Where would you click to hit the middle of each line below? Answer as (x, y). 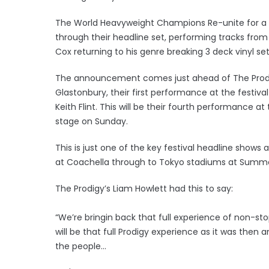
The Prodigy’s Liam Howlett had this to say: (144, 188)
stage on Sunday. (94, 121)
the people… (81, 246)
